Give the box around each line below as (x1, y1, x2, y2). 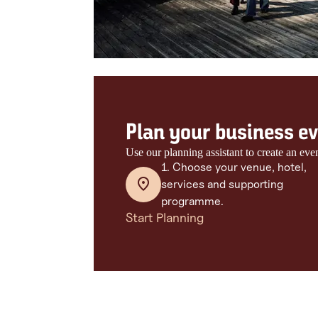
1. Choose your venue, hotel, (161, 160, 307, 174)
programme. (161, 194, 224, 208)
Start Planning (126, 209, 204, 225)
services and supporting (161, 177, 283, 191)
